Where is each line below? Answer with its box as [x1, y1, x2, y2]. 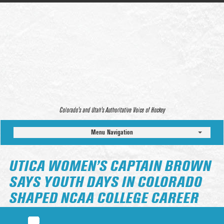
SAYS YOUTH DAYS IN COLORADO [9, 175, 201, 190]
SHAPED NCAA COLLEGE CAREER [9, 191, 198, 206]
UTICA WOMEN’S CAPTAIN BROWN [9, 159, 210, 174]
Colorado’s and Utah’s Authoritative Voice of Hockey [59, 106, 165, 114]
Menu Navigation [91, 128, 133, 136]
